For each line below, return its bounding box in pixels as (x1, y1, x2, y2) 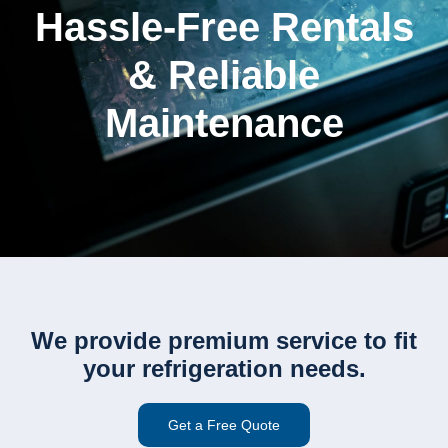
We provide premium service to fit (31, 326, 417, 354)
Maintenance (104, 100, 344, 145)
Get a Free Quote (168, 416, 280, 433)
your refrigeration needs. (82, 354, 366, 382)
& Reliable (128, 52, 320, 97)
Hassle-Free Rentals (34, 4, 414, 49)
